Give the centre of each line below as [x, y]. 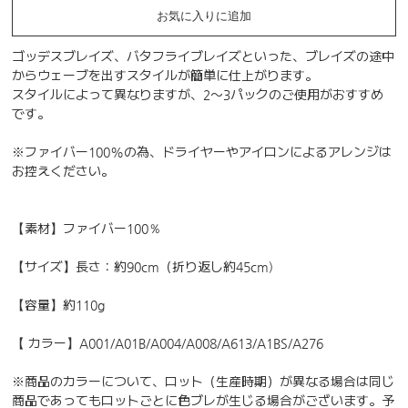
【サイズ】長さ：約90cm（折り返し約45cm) [143, 267]
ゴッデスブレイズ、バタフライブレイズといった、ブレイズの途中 [204, 57]
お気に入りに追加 [204, 16]
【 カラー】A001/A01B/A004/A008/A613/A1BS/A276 [168, 344]
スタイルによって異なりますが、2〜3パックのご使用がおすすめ [198, 95]
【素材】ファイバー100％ [87, 229]
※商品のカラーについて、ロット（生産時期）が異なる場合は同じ [204, 382]
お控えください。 [63, 172]
